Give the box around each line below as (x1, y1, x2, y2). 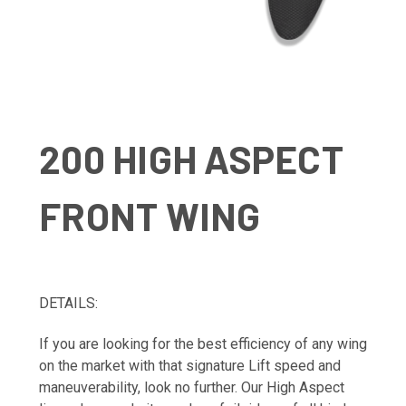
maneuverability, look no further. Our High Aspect (39, 379, 344, 397)
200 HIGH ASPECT (39, 136, 343, 182)
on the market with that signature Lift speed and (39, 357, 341, 375)
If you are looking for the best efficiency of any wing (39, 335, 367, 353)
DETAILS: (39, 295, 98, 313)
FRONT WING (39, 193, 261, 239)
